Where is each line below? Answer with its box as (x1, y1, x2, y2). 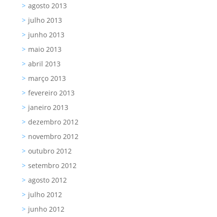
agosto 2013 (28, 1, 67, 11)
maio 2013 (28, 45, 62, 54)
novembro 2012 (28, 132, 78, 141)
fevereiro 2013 (28, 88, 75, 98)
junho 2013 (28, 30, 64, 40)
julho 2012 (28, 190, 62, 200)
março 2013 (28, 74, 66, 83)
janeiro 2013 (28, 103, 68, 112)
